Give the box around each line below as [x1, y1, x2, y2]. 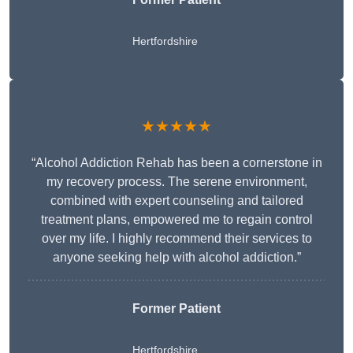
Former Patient [132, 302, 221, 316]
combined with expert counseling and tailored [50, 194, 303, 208]
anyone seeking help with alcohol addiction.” [52, 251, 301, 265]
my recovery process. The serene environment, [46, 175, 307, 189]
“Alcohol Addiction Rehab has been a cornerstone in [31, 156, 322, 170]
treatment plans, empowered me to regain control [40, 213, 313, 227]
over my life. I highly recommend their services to [41, 232, 312, 246]
